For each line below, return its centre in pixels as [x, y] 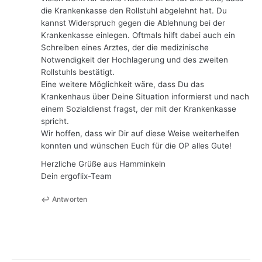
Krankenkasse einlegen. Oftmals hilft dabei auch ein [138, 35]
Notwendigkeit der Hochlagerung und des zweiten [135, 59]
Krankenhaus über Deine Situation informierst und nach [145, 96]
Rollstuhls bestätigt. [78, 72]
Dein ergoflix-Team [76, 176]
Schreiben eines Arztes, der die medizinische [125, 47]
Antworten [70, 199]
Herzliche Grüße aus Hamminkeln [103, 163]
